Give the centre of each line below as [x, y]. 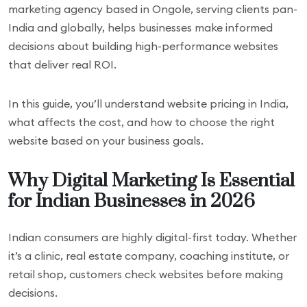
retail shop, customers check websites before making [146, 274]
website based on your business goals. [106, 140]
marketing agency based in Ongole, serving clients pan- [153, 9]
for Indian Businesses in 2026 [132, 201]
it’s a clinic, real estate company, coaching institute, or [149, 256]
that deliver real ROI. [62, 64]
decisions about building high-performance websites [143, 46]
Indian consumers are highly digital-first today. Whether [152, 237]
